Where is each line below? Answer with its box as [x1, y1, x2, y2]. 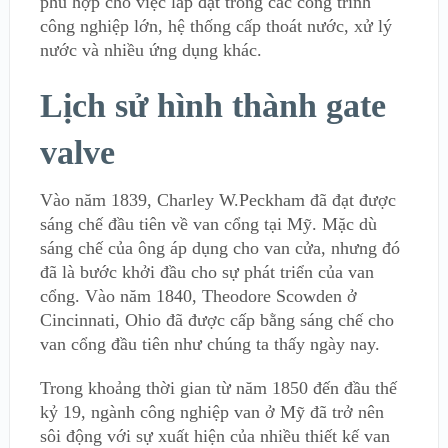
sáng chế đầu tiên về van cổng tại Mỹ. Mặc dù [39, 214, 377, 234]
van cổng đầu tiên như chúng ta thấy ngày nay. [39, 334, 380, 354]
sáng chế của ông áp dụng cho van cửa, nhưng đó [39, 238, 400, 258]
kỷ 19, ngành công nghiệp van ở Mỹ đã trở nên [39, 402, 384, 422]
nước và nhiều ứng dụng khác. [39, 40, 262, 60]
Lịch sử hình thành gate [39, 87, 386, 124]
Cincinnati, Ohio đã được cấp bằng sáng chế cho [39, 310, 394, 330]
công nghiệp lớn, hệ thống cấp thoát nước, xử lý [39, 16, 392, 36]
